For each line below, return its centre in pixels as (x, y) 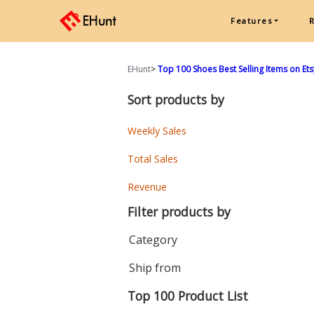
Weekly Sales (157, 131)
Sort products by (176, 100)
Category (153, 240)
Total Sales (152, 159)
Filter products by (179, 212)
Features (252, 21)
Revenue (147, 187)
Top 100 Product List (187, 296)
